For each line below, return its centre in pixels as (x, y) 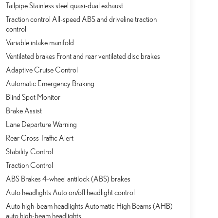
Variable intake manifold (40, 43)
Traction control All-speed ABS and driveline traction (81, 19)
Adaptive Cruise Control (42, 70)
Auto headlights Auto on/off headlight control (70, 192)
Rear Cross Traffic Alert (39, 138)
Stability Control (29, 152)
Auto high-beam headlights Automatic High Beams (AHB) (89, 206)
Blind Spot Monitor (33, 97)
